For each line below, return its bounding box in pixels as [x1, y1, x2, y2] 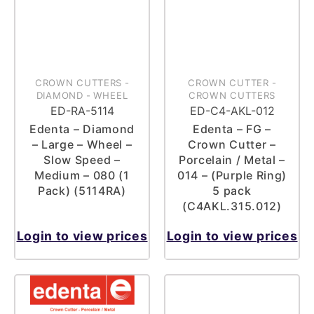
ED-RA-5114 [50, 104, 114, 118]
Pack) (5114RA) [38, 184, 126, 198]
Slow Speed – [43, 153, 121, 168]
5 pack [212, 184, 252, 198]
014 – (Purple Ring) [177, 168, 287, 183]
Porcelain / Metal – [178, 153, 286, 168]
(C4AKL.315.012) [182, 199, 282, 214]
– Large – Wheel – [32, 137, 132, 152]
